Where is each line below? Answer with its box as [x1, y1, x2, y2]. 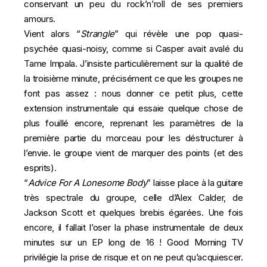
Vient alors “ [24, 28, 80, 39]
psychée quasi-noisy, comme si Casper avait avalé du [24, 43, 243, 54]
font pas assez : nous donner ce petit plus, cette [24, 88, 243, 99]
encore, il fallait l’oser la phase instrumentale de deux [24, 222, 243, 233]
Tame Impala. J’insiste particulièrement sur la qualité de [24, 58, 243, 69]
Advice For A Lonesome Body [27, 177, 147, 188]
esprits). [24, 162, 57, 173]
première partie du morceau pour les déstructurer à [24, 132, 243, 144]
